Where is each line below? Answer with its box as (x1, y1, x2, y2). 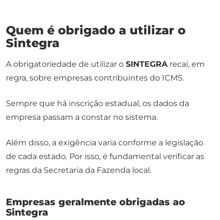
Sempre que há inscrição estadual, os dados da (6, 98, 189, 108)
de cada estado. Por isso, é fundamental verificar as (6, 151, 204, 161)
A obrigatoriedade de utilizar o (6, 59, 126, 69)
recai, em (167, 59, 205, 69)
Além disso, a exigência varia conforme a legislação (6, 137, 203, 147)
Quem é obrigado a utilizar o (6, 23, 186, 37)
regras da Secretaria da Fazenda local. (6, 165, 151, 175)
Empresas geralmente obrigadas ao (6, 195, 185, 208)
